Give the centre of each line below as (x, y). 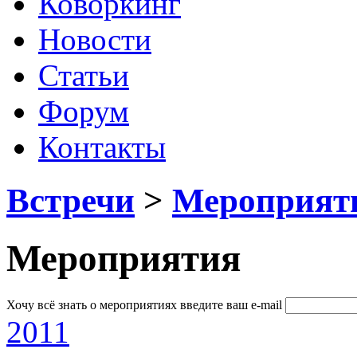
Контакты (102, 147)
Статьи (84, 75)
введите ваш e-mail (231, 304)
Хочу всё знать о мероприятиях (92, 304)
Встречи (71, 200)
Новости (95, 39)
